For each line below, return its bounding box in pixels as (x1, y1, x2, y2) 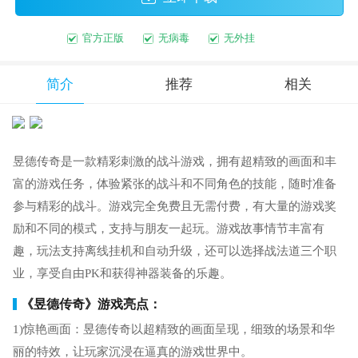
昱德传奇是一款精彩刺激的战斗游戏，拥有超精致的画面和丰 (12, 155, 336, 169)
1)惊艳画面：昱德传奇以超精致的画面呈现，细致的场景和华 (12, 322, 335, 336)
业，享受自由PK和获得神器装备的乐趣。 (12, 267, 232, 280)
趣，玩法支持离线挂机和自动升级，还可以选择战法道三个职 (12, 245, 336, 258)
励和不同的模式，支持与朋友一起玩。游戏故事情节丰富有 (12, 222, 324, 236)
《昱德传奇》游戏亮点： (21, 296, 162, 311)
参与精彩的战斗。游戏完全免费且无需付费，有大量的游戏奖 (12, 200, 336, 213)
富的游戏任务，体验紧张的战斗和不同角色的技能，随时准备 (12, 177, 336, 191)
